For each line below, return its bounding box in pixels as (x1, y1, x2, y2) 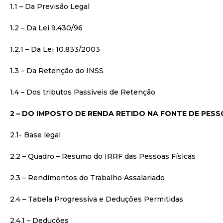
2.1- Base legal (10, 130, 61, 139)
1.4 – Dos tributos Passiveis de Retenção (10, 88, 155, 97)
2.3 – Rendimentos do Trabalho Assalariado (10, 173, 165, 182)
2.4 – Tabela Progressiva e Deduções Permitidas (10, 195, 183, 204)
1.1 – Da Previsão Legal (10, 2, 90, 11)
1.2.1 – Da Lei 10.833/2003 (10, 45, 100, 54)
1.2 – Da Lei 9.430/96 (10, 23, 83, 32)
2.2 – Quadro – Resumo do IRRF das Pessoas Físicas (10, 152, 196, 161)
